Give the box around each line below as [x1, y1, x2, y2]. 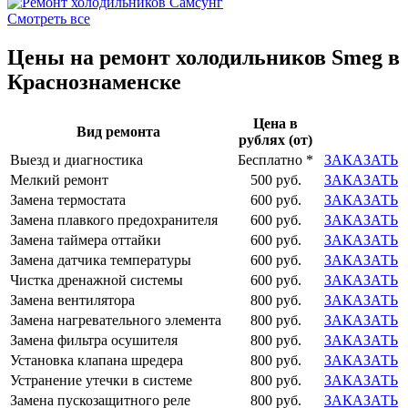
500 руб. [250, 172, 301, 188]
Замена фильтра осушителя [10, 332, 178, 348]
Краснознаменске [7, 70, 181, 95]
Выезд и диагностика [10, 152, 143, 168]
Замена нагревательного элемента [10, 312, 221, 328]
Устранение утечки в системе [10, 372, 192, 388]
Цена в [253, 116, 298, 131]
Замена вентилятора [10, 292, 135, 308]
